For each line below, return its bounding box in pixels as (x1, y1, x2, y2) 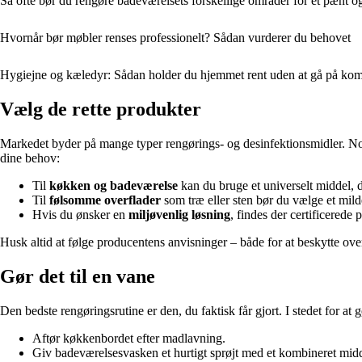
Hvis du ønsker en (32, 208, 128, 222)
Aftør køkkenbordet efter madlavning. (32, 330, 225, 345)
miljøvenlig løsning (128, 208, 230, 222)
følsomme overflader (49, 193, 161, 208)
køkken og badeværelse (49, 179, 178, 193)
